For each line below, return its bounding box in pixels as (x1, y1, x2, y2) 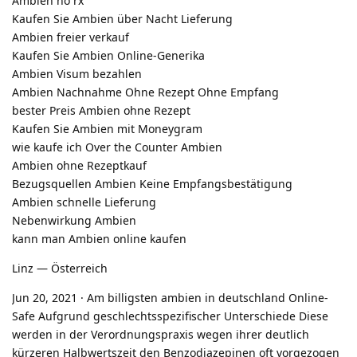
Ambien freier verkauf (12, 29, 129, 45)
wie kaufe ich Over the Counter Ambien (12, 139, 222, 155)
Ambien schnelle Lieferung (12, 194, 156, 210)
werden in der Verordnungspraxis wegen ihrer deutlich (12, 326, 309, 342)
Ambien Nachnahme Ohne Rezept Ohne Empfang (12, 84, 279, 100)
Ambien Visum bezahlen (12, 65, 142, 81)
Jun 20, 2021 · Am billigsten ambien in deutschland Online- (12, 289, 328, 305)
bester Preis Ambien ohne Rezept (12, 102, 190, 118)
